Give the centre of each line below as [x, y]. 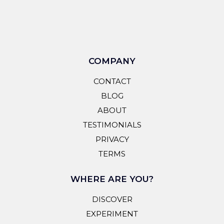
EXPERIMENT [112, 214]
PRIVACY [112, 139]
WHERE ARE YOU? [112, 179]
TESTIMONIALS [112, 125]
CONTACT [112, 81]
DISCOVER [112, 199]
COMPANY [112, 61]
